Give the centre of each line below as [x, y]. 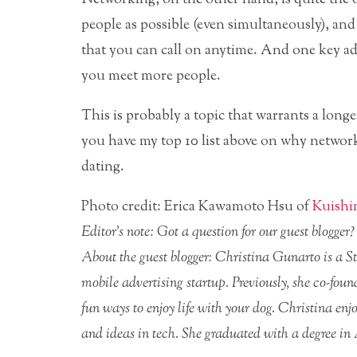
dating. [103, 167]
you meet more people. [151, 76]
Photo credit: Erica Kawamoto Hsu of [197, 207]
